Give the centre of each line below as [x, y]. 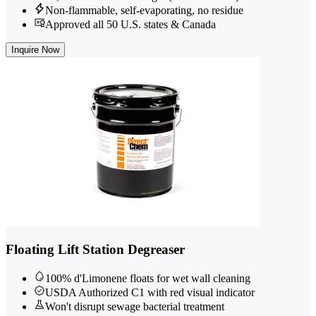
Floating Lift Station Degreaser [95, 250]
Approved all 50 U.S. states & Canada [130, 24]
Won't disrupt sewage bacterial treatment [135, 306]
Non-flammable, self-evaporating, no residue [144, 10]
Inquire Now [35, 49]
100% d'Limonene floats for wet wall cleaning [148, 278]
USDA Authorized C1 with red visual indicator [150, 292]
